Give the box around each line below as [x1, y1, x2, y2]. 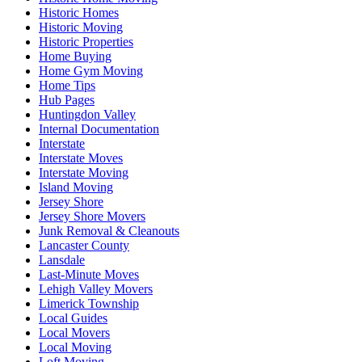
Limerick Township [39, 296, 139, 310]
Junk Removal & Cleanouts [39, 223, 179, 238]
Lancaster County [39, 238, 129, 252]
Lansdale [39, 252, 85, 267]
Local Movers [39, 325, 110, 339]
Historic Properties [39, 34, 133, 48]
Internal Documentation [39, 121, 159, 136]
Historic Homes [39, 5, 119, 19]
